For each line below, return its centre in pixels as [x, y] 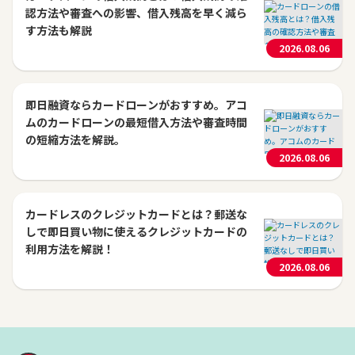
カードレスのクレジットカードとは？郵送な [136, 214]
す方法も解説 [59, 30]
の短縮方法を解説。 [75, 139]
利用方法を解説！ [70, 249]
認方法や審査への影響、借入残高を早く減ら [136, 13]
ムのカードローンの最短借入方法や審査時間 [136, 122]
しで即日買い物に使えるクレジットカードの [136, 231]
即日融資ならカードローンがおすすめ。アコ [136, 105]
